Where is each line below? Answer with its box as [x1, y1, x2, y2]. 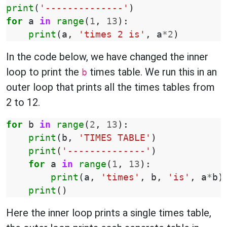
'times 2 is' [79, 29, 145, 40]
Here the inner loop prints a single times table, [6, 207, 211, 219]
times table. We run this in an [87, 66, 217, 78]
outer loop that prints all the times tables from [6, 81, 215, 93]
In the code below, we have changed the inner [6, 51, 208, 63]
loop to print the [6, 66, 82, 78]
